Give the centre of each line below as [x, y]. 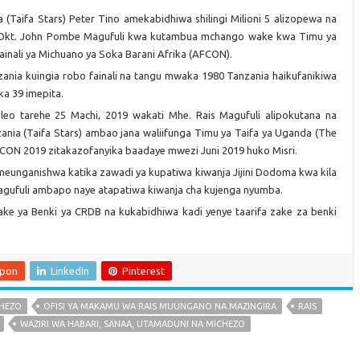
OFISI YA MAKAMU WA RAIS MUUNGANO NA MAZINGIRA [160, 306]
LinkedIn [70, 270]
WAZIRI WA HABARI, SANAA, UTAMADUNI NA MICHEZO [133, 323]
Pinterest [143, 270]
